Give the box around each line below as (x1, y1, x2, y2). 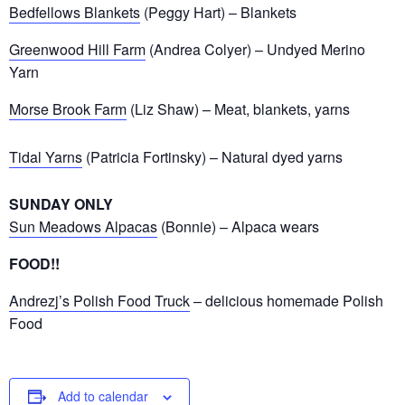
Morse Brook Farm (9, 98, 127, 119)
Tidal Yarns (9, 146, 82, 167)
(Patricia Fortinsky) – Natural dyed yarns (82, 146, 343, 167)
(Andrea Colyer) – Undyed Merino (146, 38, 365, 60)
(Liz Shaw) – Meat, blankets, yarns (127, 98, 350, 119)
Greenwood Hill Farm (9, 38, 146, 60)
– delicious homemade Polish (190, 289, 383, 311)
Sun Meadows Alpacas (9, 215, 157, 237)
